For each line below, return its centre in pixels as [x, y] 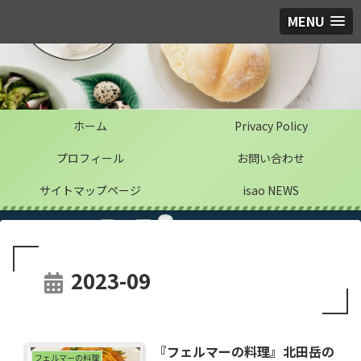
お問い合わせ [271, 158]
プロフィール [90, 158]
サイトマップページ [90, 190]
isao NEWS [271, 190]
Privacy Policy [271, 126]
